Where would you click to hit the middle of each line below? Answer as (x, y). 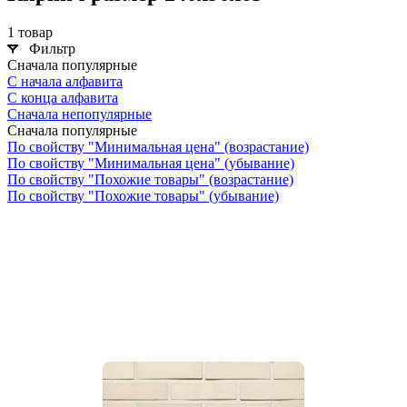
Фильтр (52, 48)
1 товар (30, 32)
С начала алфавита (65, 81)
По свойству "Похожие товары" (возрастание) (150, 179)
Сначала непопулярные (79, 114)
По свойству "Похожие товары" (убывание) (143, 195)
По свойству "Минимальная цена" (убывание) (151, 163)
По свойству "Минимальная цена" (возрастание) (158, 146)
